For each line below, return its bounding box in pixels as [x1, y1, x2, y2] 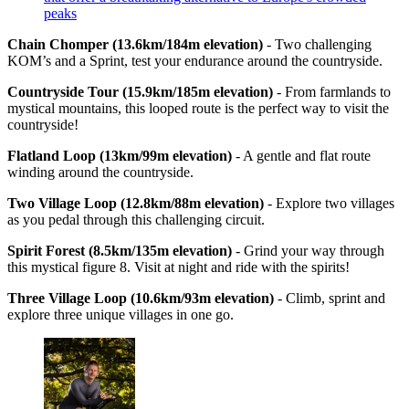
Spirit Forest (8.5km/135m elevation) [7, 243, 236, 259]
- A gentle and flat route [236, 148, 371, 164]
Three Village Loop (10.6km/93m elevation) [7, 290, 274, 307]
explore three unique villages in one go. [7, 307, 241, 323]
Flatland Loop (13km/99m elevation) [7, 148, 236, 164]
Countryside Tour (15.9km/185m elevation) [7, 84, 277, 100]
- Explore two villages [267, 195, 394, 212]
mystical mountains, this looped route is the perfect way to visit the [7, 100, 389, 117]
